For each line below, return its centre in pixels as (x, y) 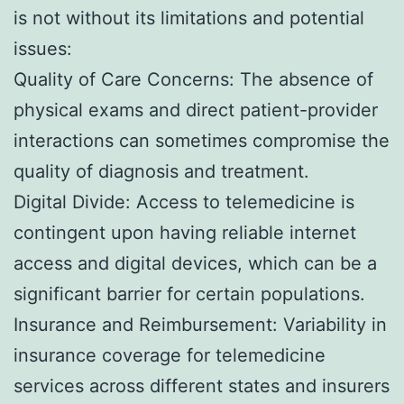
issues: (43, 49)
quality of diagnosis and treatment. (161, 172)
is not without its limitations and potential (189, 18)
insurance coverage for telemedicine (170, 356)
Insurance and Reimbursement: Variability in (200, 325)
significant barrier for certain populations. (189, 294)
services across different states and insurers (202, 386)
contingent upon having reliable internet (185, 233)
